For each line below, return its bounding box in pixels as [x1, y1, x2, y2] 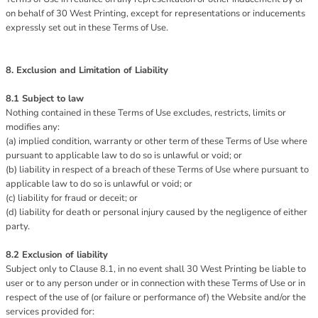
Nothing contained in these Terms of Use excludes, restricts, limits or [6, 106, 286, 119]
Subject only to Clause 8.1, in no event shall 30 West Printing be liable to [6, 263, 306, 275]
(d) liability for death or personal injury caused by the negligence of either [6, 206, 307, 219]
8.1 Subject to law [6, 92, 84, 105]
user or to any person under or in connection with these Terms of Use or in [6, 277, 305, 290]
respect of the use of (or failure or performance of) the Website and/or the [6, 291, 306, 304]
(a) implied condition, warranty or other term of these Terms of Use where [6, 135, 307, 148]
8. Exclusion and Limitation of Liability [6, 64, 168, 77]
